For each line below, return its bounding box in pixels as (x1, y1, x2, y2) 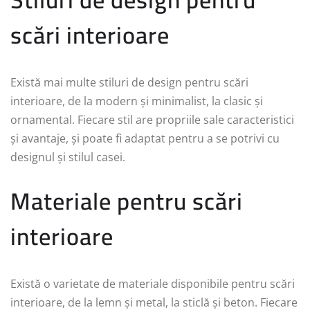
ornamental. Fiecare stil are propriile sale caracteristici (10, 112, 294, 128)
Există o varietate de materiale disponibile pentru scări (10, 276, 295, 292)
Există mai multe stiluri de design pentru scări (10, 75, 248, 91)
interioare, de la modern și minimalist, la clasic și (10, 93, 263, 109)
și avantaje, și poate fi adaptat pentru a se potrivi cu (10, 131, 280, 147)
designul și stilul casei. (10, 149, 125, 165)
